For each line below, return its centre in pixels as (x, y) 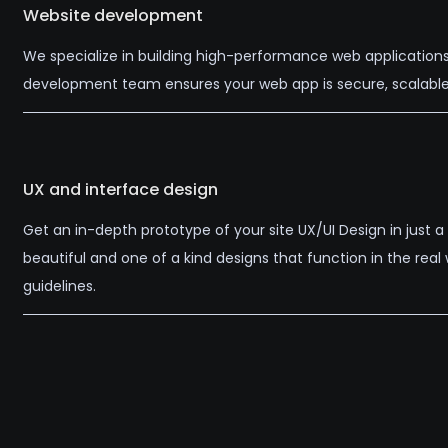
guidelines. (59, 286)
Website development (112, 16)
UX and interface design (120, 190)
